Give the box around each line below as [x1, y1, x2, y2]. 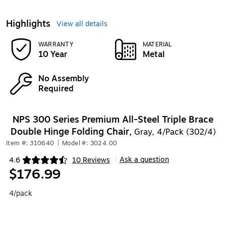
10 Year [38, 48, 67, 61]
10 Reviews [72, 154, 110, 165]
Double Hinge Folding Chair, [10, 125, 134, 139]
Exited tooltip [9, 159, 53, 170]
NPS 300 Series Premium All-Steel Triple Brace [13, 112, 213, 127]
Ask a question [120, 154, 169, 165]
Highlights [6, 17, 50, 31]
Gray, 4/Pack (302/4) [134, 126, 216, 138]
